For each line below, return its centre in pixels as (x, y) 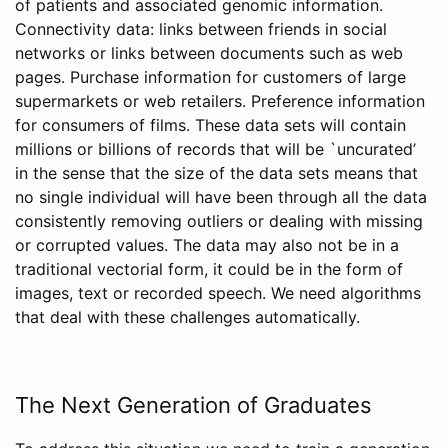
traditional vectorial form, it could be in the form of (209, 269)
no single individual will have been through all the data (221, 197)
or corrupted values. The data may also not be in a (207, 245)
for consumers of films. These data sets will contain (210, 125)
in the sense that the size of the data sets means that (216, 173)
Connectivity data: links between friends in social (201, 29)
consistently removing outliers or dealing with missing (219, 221)
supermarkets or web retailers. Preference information (220, 101)
